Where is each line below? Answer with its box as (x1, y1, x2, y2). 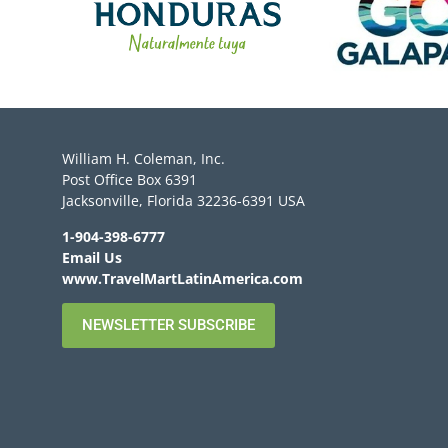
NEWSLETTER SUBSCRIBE (82, 316, 255, 335)
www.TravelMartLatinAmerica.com (62, 268, 303, 288)
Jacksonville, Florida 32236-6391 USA (62, 191, 305, 211)
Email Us (62, 247, 122, 267)
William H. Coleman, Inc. (62, 149, 225, 169)
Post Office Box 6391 (62, 170, 197, 190)
